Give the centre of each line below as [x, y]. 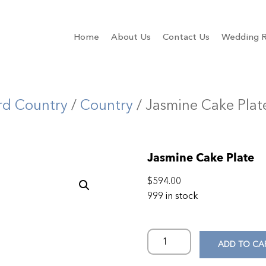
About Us [131, 37]
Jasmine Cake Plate [201, 157]
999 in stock [173, 196]
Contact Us [186, 37]
